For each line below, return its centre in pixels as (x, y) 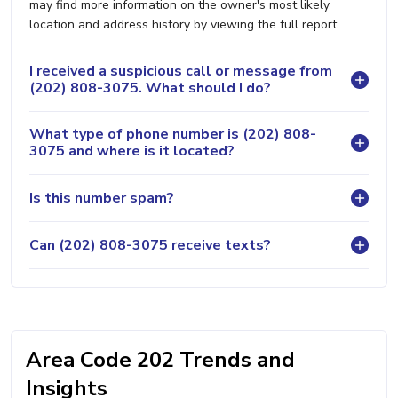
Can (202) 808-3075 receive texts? (150, 245)
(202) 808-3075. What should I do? (150, 88)
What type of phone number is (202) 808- (173, 135)
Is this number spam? (102, 198)
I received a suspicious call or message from (181, 72)
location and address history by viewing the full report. (184, 25)
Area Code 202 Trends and (160, 360)
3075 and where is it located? (132, 151)
